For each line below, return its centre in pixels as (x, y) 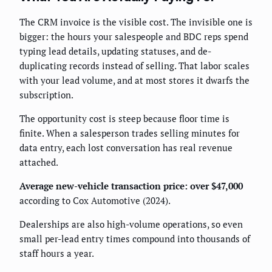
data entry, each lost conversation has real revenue (126, 148)
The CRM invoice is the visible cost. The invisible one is (136, 22)
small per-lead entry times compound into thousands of (135, 239)
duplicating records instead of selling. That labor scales (134, 66)
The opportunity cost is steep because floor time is (124, 119)
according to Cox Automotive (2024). (95, 201)
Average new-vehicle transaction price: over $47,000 (131, 186)
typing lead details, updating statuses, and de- (115, 51)
